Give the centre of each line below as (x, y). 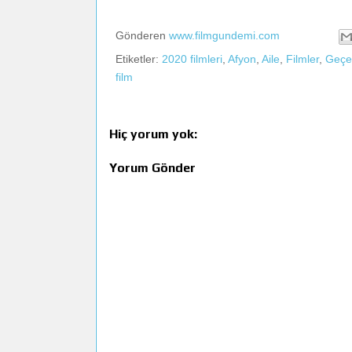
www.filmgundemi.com (224, 36)
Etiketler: (139, 59)
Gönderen (142, 36)
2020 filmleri (192, 59)
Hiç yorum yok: (153, 134)
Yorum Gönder (152, 167)
